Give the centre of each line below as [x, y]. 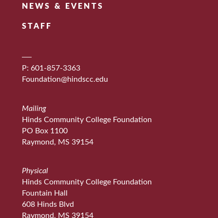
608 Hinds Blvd [48, 205]
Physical [35, 171]
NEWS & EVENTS [63, 7]
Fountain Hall [45, 193]
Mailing [34, 108]
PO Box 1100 [45, 131]
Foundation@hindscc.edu [65, 80]
